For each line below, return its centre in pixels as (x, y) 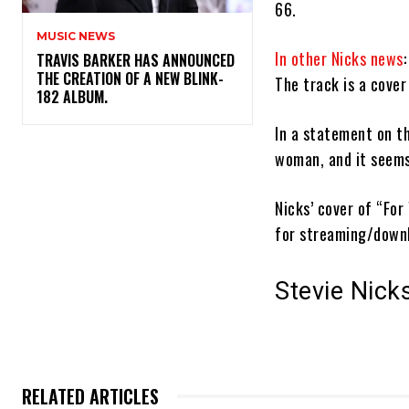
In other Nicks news (339, 59)
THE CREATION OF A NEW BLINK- (130, 79)
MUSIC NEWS (76, 37)
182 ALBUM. (76, 97)
